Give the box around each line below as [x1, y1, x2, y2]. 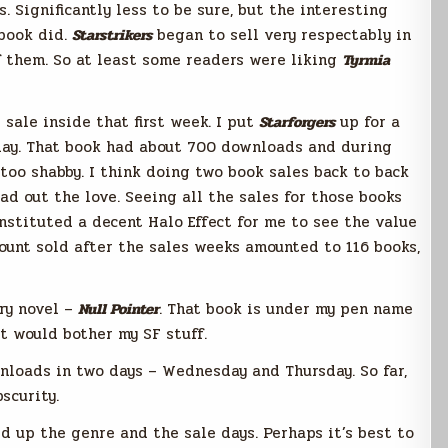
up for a [335, 110, 400, 134]
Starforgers [259, 110, 335, 134]
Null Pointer [78, 297, 159, 321]
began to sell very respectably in [152, 23, 411, 47]
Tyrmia [342, 48, 390, 72]
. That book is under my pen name [159, 297, 413, 321]
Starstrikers [72, 23, 152, 47]
